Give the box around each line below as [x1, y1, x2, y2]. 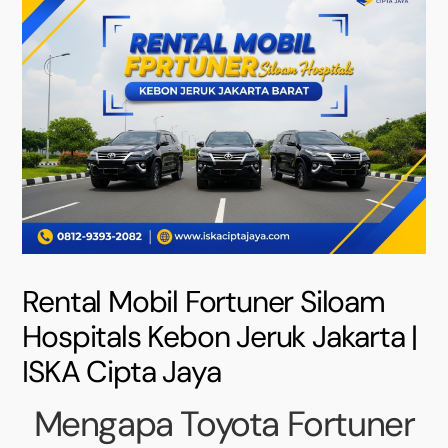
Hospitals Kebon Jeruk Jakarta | [22, 316, 418, 356]
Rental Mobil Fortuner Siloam [22, 281, 385, 321]
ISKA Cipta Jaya [22, 351, 221, 391]
